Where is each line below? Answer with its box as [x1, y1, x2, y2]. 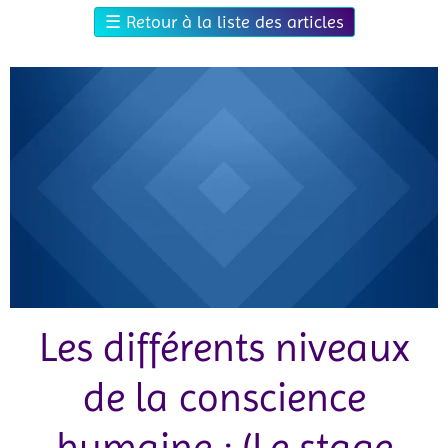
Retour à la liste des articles [125, 11, 344, 33]
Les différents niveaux [39, 323, 409, 371]
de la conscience [82, 373, 366, 421]
